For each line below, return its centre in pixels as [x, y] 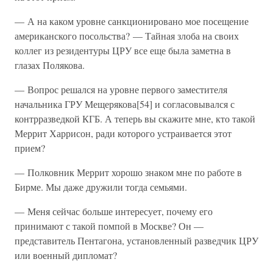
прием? [30, 148]
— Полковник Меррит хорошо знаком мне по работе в [128, 172]
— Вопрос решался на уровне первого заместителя [121, 89]
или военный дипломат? [66, 255]
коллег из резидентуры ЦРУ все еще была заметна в [123, 50]
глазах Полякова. [50, 65]
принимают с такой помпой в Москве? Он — [109, 226]
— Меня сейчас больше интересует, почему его [114, 211]
